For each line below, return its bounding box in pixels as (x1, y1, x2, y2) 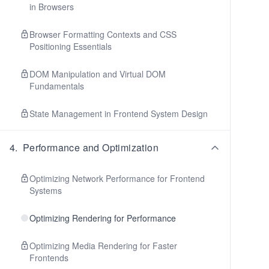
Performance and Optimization (22, 141, 159, 154)
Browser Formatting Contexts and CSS (29, 28, 177, 40)
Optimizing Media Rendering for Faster (29, 240, 177, 252)
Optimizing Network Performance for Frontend (29, 172, 205, 184)
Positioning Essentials (29, 40, 112, 52)
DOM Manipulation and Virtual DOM (29, 68, 166, 80)
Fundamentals (29, 80, 84, 92)
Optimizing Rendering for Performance (29, 212, 176, 224)
